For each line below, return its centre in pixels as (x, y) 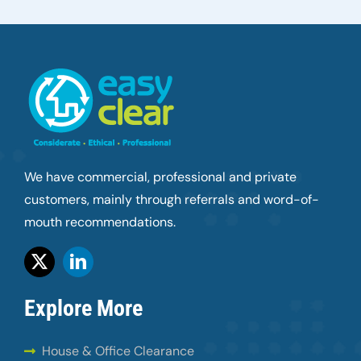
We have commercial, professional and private (160, 177)
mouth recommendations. (100, 222)
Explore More (83, 309)
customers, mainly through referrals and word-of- (171, 200)
